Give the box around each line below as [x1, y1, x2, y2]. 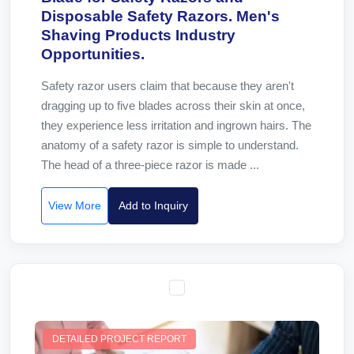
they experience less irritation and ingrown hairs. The [41, 119, 311, 132]
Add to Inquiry [119, 199, 188, 212]
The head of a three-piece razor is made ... [41, 158, 259, 171]
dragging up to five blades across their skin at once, [41, 99, 305, 112]
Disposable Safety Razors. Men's [41, 8, 280, 24]
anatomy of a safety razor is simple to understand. [41, 138, 299, 152]
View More [48, 199, 101, 212]
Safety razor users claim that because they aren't [41, 79, 294, 92]
